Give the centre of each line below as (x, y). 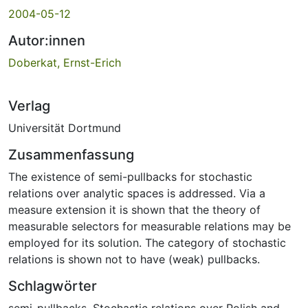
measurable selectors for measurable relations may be (150, 226)
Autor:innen (47, 40)
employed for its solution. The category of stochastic (147, 242)
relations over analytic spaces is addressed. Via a (137, 193)
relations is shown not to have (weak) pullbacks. (134, 259)
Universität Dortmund (65, 128)
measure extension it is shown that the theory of (134, 209)
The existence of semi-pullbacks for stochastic (130, 176)
